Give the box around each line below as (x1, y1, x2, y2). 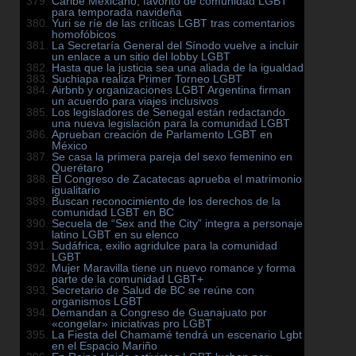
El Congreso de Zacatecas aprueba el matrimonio (52, 172, 302, 186)
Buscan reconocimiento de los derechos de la (52, 195, 281, 208)
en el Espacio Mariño (52, 339, 157, 353)
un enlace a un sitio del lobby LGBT (52, 50, 230, 64)
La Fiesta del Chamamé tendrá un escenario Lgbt (52, 328, 302, 342)
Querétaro (52, 161, 103, 175)
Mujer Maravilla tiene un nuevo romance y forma (52, 261, 296, 275)
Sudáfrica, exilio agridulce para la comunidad (52, 239, 277, 253)
